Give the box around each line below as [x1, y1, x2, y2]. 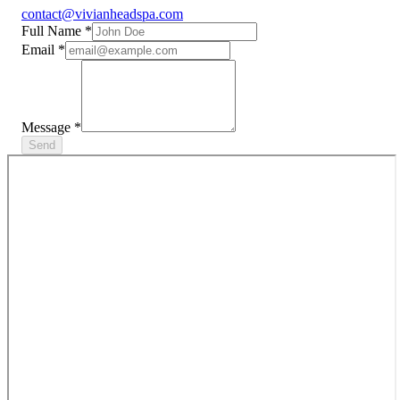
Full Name [21, 22, 85, 38]
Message [21, 119, 74, 135]
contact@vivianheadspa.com [21, 5, 183, 21]
